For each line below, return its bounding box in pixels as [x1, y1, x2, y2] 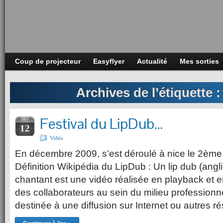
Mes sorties [180, 57, 219, 65]
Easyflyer [93, 57, 124, 65]
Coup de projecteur [15, 57, 81, 65]
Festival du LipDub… [40, 114, 163, 133]
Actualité [137, 57, 167, 65]
